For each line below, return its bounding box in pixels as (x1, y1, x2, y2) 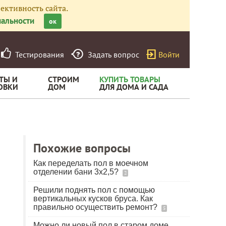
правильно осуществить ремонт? (33, 203, 159, 211)
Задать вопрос (88, 49, 139, 60)
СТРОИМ (48, 74, 79, 84)
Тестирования (11, 49, 64, 60)
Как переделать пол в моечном (33, 159, 148, 167)
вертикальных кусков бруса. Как (33, 194, 153, 203)
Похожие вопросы (33, 140, 131, 156)
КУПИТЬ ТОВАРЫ (99, 74, 160, 84)
